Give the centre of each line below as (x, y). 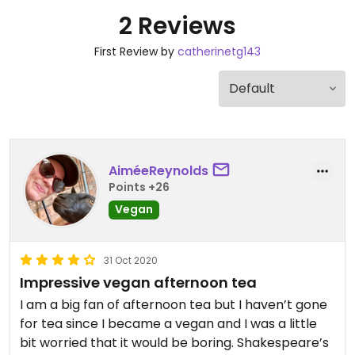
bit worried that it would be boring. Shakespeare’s (128, 343)
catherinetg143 (219, 52)
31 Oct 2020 (131, 260)
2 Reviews (177, 26)
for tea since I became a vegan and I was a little (168, 324)
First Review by (136, 52)
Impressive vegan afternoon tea (138, 282)
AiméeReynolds (158, 170)
